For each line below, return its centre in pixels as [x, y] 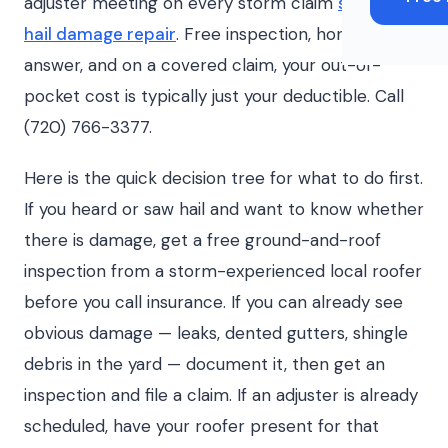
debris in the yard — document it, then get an [204, 364]
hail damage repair [100, 34]
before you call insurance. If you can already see [213, 302]
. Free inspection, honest [273, 34]
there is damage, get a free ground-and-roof [202, 240]
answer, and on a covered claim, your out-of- [202, 65]
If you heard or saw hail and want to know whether [224, 209]
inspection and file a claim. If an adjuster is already [221, 395]
